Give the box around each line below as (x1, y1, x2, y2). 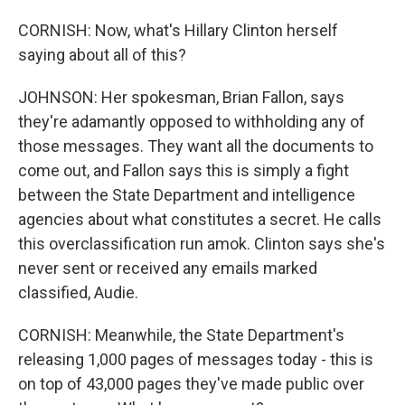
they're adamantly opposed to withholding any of (18, 112, 365, 131)
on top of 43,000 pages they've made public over (18, 374, 364, 393)
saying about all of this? (18, 45, 186, 64)
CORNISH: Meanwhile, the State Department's (18, 325, 344, 344)
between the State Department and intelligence (18, 185, 355, 204)
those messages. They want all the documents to (18, 137, 373, 155)
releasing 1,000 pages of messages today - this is (18, 350, 373, 369)
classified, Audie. (18, 283, 138, 302)
